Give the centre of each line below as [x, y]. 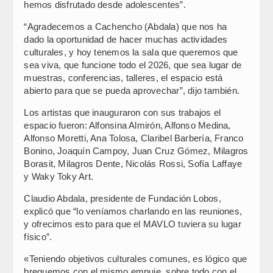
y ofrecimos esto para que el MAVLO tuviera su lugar [133, 224]
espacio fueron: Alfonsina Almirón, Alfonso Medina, [127, 125]
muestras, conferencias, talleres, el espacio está [123, 77]
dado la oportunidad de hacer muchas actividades [126, 39]
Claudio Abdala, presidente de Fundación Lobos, [122, 198]
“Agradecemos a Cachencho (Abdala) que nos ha [126, 26]
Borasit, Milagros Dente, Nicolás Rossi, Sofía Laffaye [133, 163]
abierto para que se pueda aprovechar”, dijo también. [132, 90]
